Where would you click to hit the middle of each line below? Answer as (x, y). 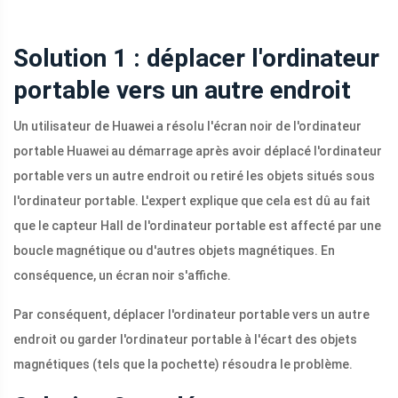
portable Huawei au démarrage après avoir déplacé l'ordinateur (198, 151)
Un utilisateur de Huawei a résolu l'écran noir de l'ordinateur (187, 127)
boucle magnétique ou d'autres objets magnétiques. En (174, 251)
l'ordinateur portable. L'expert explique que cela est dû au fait (192, 201)
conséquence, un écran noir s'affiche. (122, 276)
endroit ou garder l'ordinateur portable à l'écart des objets (185, 340)
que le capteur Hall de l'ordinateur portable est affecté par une (197, 226)
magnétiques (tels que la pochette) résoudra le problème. (183, 365)
